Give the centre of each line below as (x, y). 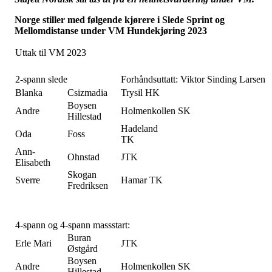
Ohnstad (83, 157)
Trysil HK (140, 93)
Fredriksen (88, 186)
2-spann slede (41, 80)
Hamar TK (142, 180)
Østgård (83, 249)
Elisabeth (33, 163)
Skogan (82, 175)
